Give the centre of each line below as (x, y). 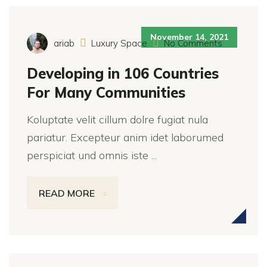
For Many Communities (106, 92)
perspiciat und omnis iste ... (92, 155)
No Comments (192, 43)
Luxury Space (119, 43)
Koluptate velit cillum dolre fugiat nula (117, 119)
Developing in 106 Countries (123, 73)
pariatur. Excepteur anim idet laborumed (125, 137)
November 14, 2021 (189, 37)
